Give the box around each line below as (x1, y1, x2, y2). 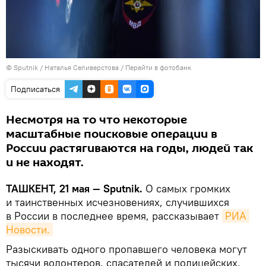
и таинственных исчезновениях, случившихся (6, 195, 229, 210)
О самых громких (142, 182, 230, 196)
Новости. (6, 223, 50, 237)
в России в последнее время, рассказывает (6, 209, 222, 223)
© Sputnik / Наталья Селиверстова (6, 63, 119, 72)
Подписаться (11, 84, 60, 95)
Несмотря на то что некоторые (6, 112, 187, 129)
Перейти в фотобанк (125, 63, 191, 72)
